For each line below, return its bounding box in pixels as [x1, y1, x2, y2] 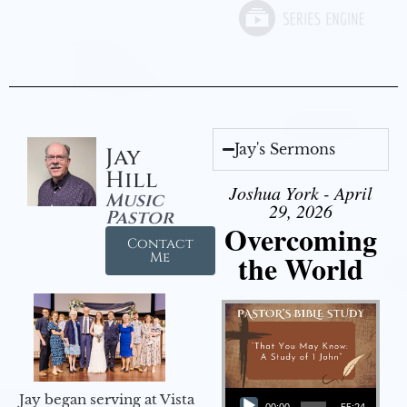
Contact [126, 233, 194, 253]
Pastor [104, 204, 174, 230]
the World [238, 246, 363, 290]
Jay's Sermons [234, 139, 336, 158]
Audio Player [224, 378, 269, 396]
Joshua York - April [229, 180, 372, 204]
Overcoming [224, 217, 377, 261]
